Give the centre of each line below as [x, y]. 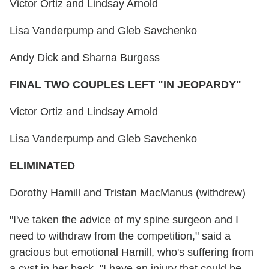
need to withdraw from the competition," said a [120, 236]
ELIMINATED [42, 166]
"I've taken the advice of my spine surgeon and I [124, 220]
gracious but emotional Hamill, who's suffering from [131, 252]
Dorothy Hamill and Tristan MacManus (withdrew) [128, 193]
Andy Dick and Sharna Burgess [85, 58]
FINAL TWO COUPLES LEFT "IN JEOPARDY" [125, 85]
